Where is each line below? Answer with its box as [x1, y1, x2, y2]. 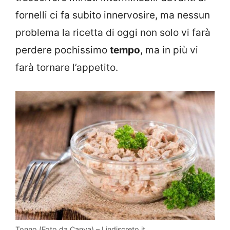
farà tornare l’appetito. [15, 61, 118, 73]
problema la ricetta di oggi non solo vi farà [15, 26, 210, 39]
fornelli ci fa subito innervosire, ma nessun [15, 9, 210, 21]
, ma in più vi [140, 44, 198, 56]
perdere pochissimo [15, 44, 110, 56]
